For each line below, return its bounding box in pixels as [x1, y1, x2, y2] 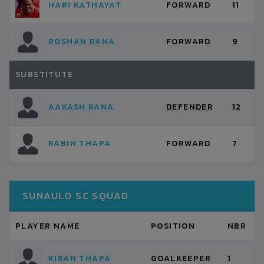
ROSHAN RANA [48, 35, 115, 48]
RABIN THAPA [48, 137, 111, 150]
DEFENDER [166, 101, 214, 113]
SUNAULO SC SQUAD [22, 189, 129, 203]
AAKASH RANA [48, 101, 114, 113]
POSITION [151, 220, 196, 232]
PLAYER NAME [15, 220, 80, 232]
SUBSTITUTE [15, 68, 73, 81]
